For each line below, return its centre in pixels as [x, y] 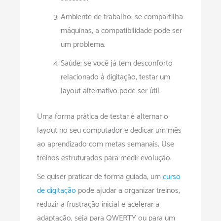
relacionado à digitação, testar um [115, 77]
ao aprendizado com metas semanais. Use [106, 145]
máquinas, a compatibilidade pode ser [121, 31]
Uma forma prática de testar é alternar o [103, 117]
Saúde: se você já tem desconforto [117, 64]
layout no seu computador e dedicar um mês [109, 131]
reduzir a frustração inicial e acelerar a [98, 205]
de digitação [56, 191]
